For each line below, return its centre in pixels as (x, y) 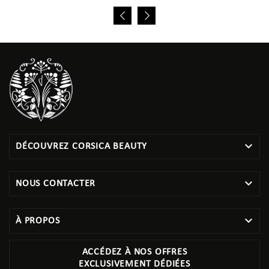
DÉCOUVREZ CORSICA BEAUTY (82, 146)
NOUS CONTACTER (56, 183)
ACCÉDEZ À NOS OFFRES (134, 252)
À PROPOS (38, 221)
